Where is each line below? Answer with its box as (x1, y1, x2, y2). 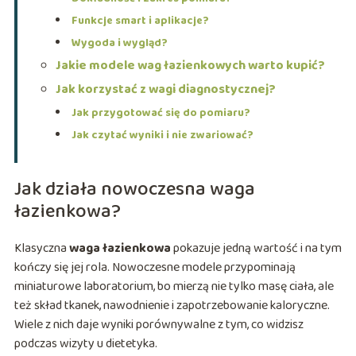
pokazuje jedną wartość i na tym (170, 238, 342, 259)
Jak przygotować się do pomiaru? (71, 104, 250, 122)
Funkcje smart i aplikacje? (71, 12, 209, 30)
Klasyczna (14, 238, 69, 259)
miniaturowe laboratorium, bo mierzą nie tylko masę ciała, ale (14, 277, 334, 297)
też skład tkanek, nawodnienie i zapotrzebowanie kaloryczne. (14, 296, 330, 316)
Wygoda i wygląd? (71, 34, 168, 52)
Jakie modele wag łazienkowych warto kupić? (55, 56, 325, 76)
